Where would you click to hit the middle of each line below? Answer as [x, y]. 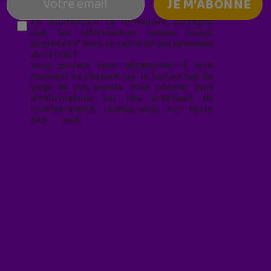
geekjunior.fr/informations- [154, 120]
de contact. [55, 55]
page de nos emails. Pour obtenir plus [122, 87]
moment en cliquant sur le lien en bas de [122, 77]
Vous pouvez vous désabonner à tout [122, 66]
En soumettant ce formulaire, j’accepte [122, 22]
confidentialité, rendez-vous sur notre [122, 109]
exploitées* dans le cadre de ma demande [122, 44]
